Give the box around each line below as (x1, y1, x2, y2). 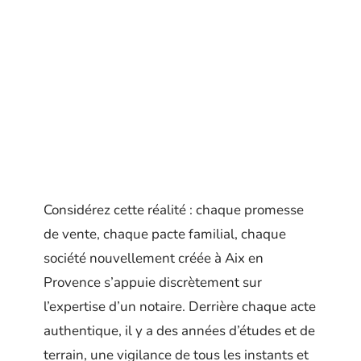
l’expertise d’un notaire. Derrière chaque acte (44, 297, 316, 316)
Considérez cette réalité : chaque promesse (44, 201, 304, 219)
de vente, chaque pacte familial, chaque (44, 225, 286, 243)
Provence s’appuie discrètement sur (44, 273, 262, 292)
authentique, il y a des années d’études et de (44, 322, 315, 340)
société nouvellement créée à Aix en (44, 249, 263, 268)
